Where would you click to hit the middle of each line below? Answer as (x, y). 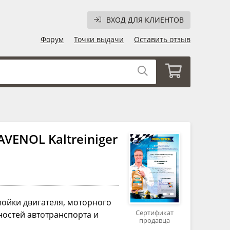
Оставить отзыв (162, 40)
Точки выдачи (99, 40)
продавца (155, 221)
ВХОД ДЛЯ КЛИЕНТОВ (145, 20)
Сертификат (155, 213)
